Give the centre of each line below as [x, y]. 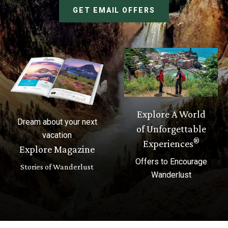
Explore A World [171, 114]
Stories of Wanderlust [57, 167]
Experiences [168, 144]
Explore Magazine [57, 149]
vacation [57, 135]
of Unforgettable [171, 129]
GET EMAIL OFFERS [114, 10]
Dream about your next [57, 122]
